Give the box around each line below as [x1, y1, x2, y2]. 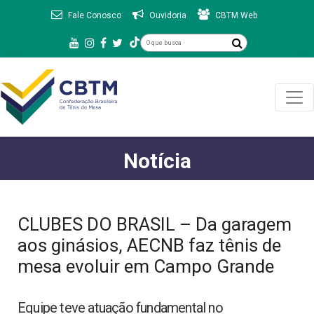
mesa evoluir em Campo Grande [18, 256, 274, 277]
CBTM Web [215, 11, 257, 20]
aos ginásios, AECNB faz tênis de [18, 235, 281, 256]
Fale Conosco [68, 11, 121, 20]
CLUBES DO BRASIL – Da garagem [18, 214, 292, 235]
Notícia [123, 149, 191, 173]
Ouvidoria [149, 11, 186, 20]
